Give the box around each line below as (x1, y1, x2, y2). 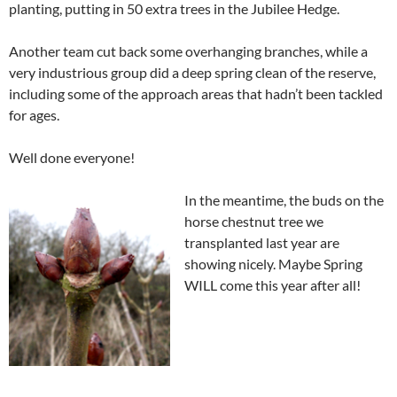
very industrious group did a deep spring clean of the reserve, (9, 64, 376, 82)
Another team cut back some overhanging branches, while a (9, 43, 368, 60)
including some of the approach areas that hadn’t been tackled (9, 85, 383, 103)
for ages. (9, 106, 59, 124)
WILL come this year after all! (184, 276, 361, 294)
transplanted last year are (184, 234, 339, 252)
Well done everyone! (9, 149, 135, 167)
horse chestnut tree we (184, 213, 323, 230)
